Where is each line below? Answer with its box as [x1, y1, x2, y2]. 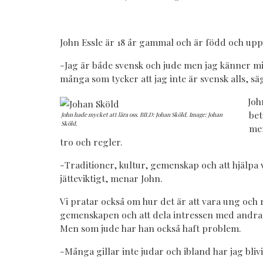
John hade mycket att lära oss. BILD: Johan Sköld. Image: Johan [61, 110, 222, 119]
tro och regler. [60, 136, 122, 149]
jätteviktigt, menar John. [60, 172, 162, 185]
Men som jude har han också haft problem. [60, 222, 241, 235]
